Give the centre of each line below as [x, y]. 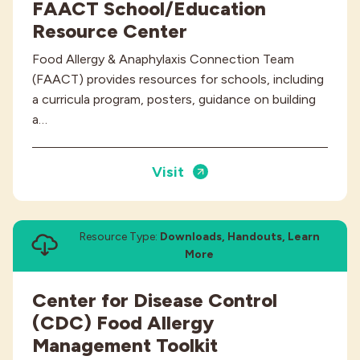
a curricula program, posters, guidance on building [174, 100]
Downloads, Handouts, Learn [239, 236]
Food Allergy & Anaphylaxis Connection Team [163, 59]
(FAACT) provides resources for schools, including [178, 80]
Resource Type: [119, 236]
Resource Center [110, 31]
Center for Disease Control [155, 300]
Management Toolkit [125, 345]
